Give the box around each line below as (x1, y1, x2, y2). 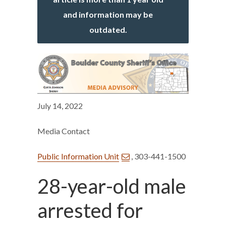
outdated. (89, 24, 127, 34)
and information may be (63, 9, 153, 19)
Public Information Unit (37, 151, 119, 161)
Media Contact (37, 126, 90, 136)
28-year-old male (37, 174, 186, 199)
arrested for (37, 198, 143, 223)
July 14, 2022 (37, 101, 83, 111)
